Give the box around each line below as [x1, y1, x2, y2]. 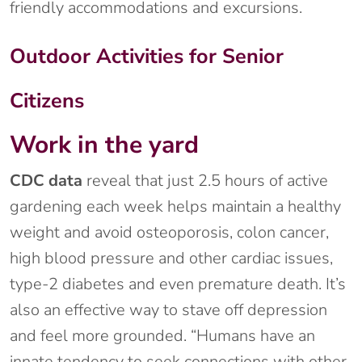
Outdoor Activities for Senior [10, 42, 284, 71]
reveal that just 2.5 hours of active [82, 170, 328, 192]
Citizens [10, 86, 84, 116]
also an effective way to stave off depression [10, 299, 327, 322]
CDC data [10, 170, 82, 192]
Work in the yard [10, 128, 199, 162]
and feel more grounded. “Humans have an [10, 325, 315, 347]
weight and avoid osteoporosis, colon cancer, [10, 221, 329, 244]
